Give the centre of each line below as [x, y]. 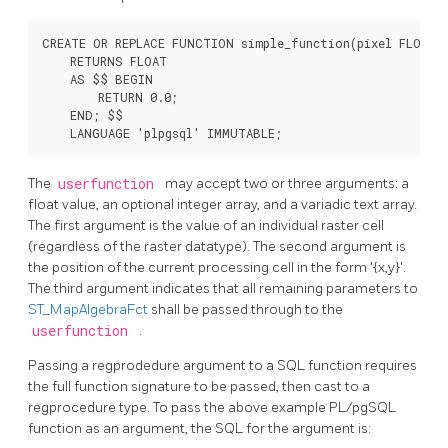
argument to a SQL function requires [300, 365]
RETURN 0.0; [110, 96]
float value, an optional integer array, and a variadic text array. [222, 204]
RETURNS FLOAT [104, 60]
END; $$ [82, 114]
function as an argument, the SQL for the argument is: [199, 428]
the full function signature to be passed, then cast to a [199, 386]
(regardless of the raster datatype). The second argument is [217, 246]
